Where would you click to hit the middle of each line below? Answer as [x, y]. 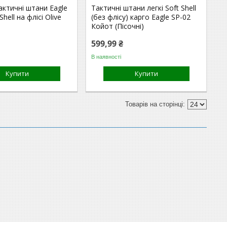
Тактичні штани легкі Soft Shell [144, 8]
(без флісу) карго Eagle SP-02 [141, 17]
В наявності [106, 56]
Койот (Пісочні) [118, 26]
